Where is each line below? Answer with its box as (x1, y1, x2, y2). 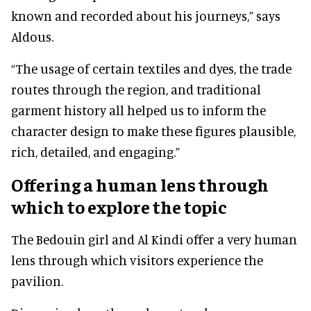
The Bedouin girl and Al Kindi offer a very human (11, 230, 297, 247)
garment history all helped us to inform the (11, 101, 266, 118)
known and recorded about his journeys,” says (11, 7, 280, 24)
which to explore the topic (11, 194, 227, 218)
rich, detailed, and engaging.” (11, 143, 180, 160)
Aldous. (11, 28, 53, 44)
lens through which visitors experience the (11, 251, 263, 268)
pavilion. (11, 272, 63, 289)
